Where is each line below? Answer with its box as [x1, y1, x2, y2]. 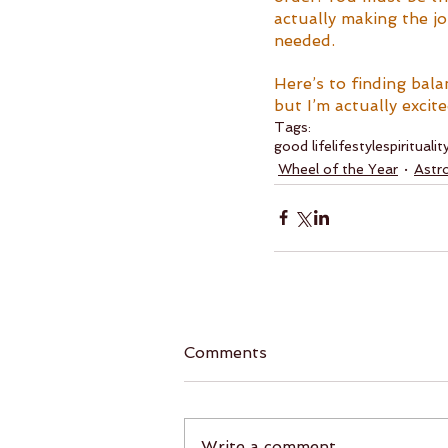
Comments [184, 342, 267, 362]
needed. [274, 30, 340, 50]
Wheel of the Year [278, 160, 398, 177]
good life [274, 137, 332, 154]
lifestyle [332, 137, 383, 154]
